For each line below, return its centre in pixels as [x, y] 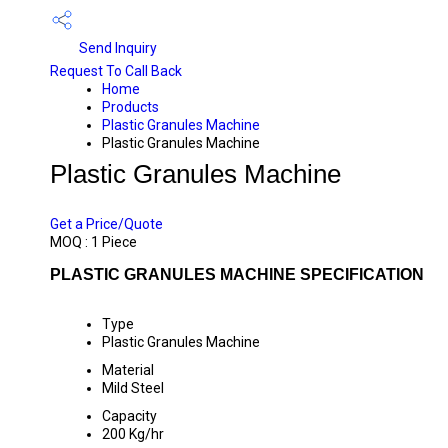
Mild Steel [133, 388]
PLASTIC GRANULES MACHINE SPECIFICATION [237, 274]
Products [130, 107]
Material [128, 370]
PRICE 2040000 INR [133, 196]
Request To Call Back [116, 71]
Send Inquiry [116, 47]
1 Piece [114, 242]
